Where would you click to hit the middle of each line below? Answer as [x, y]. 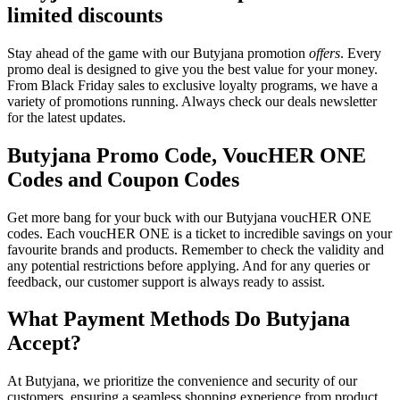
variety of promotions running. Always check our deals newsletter [192, 101]
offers [325, 53]
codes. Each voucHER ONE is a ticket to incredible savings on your [200, 233]
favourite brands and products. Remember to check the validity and [196, 249]
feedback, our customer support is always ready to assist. [166, 281]
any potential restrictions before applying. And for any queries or [188, 265]
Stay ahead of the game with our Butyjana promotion [158, 53]
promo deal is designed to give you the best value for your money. [192, 69]
